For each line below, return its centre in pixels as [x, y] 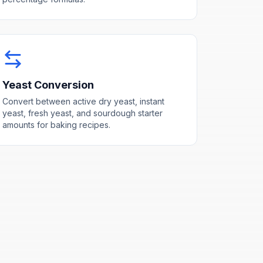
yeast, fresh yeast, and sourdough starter [82, 113]
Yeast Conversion [48, 85]
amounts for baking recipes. [56, 124]
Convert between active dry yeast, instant [83, 101]
